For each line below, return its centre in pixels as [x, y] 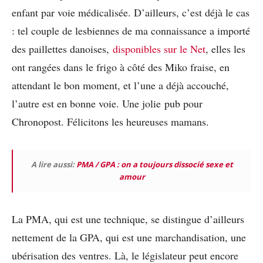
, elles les [225, 49]
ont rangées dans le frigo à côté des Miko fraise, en [121, 67]
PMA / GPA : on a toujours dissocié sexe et [155, 165]
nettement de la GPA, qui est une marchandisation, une [129, 237]
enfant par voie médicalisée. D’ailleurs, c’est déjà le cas [131, 13]
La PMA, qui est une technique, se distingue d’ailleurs [128, 219]
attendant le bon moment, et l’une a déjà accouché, [120, 85]
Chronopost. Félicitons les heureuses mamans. [110, 122]
